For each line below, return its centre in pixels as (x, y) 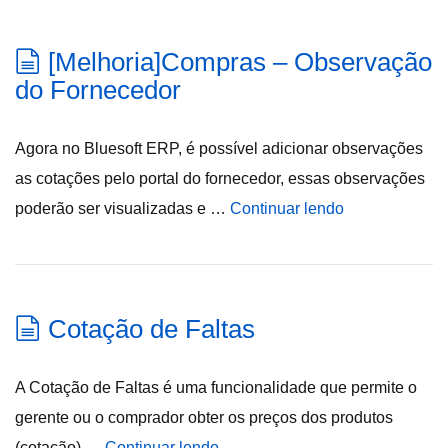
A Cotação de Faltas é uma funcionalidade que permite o (216, 387)
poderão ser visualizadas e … (122, 208)
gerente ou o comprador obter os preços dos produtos (204, 417)
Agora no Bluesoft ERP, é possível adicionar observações (219, 148)
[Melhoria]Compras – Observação (240, 62)
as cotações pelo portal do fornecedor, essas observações (220, 178)
